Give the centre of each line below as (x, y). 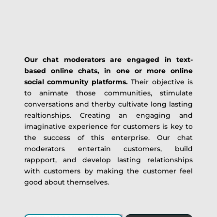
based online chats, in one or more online (108, 71)
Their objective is (160, 82)
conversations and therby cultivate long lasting (108, 104)
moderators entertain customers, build (108, 149)
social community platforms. (76, 82)
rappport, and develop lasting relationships (108, 160)
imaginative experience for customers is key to (108, 126)
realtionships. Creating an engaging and (108, 115)
